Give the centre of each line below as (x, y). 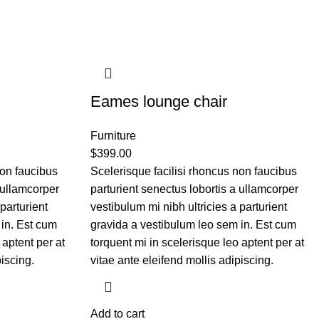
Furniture (113, 136)
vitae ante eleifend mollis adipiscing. (182, 260)
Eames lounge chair (159, 101)
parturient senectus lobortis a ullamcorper (194, 189)
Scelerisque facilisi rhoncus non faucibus (194, 171)
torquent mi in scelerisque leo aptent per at (197, 242)
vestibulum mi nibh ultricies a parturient (189, 207)
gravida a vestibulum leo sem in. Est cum (193, 225)
